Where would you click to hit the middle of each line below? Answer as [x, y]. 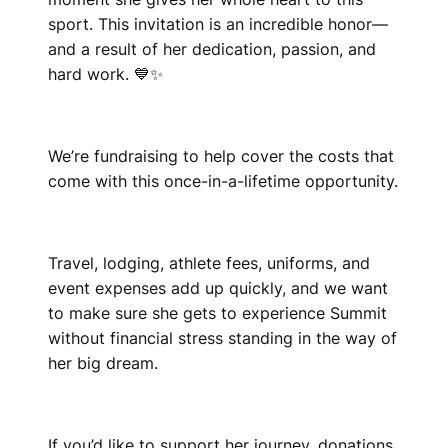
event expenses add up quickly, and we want [218, 288]
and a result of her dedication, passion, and [212, 49]
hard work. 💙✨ [105, 74]
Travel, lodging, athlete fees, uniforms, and [209, 263]
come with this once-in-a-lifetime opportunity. [223, 181]
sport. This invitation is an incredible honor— [218, 24]
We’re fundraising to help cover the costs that [221, 156]
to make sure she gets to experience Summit [217, 313]
